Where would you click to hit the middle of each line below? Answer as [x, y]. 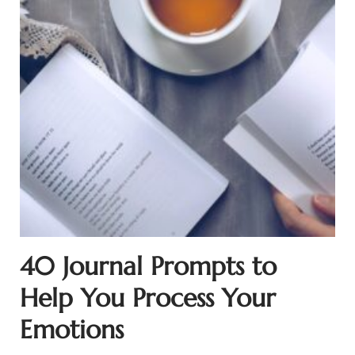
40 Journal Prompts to [148, 267]
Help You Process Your [147, 298]
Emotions [71, 330]
